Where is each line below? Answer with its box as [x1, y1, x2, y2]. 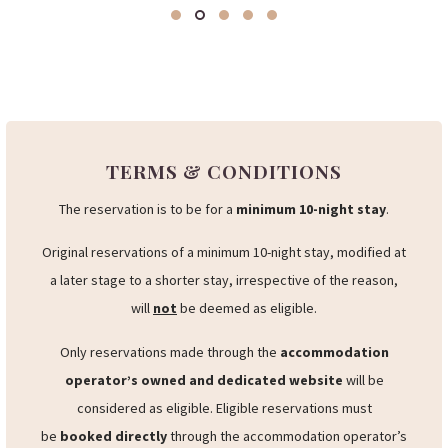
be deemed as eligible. [177, 385, 317, 404]
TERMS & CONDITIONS [106, 243, 342, 270]
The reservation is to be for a [59, 286, 236, 305]
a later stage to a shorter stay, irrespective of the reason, [50, 357, 398, 376]
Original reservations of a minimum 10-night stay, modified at [42, 329, 406, 348]
